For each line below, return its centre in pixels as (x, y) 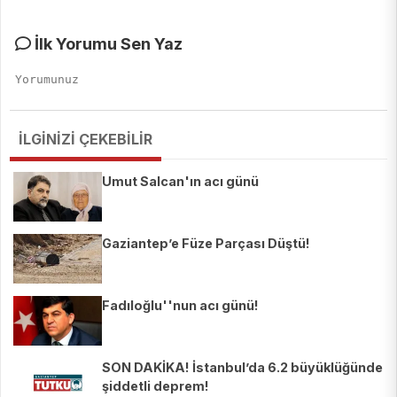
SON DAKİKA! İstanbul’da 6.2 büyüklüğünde (242, 368)
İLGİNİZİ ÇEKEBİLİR (86, 140)
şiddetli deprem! (156, 386)
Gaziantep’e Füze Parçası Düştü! (206, 244)
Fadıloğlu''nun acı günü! (180, 306)
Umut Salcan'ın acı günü (180, 182)
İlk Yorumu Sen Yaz (107, 44)
